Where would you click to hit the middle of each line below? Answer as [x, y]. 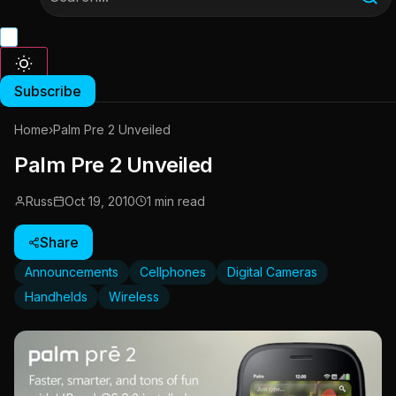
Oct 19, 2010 [100, 202]
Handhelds [56, 297]
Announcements [72, 272]
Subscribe [48, 91]
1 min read [176, 202]
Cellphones [173, 272]
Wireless [134, 297]
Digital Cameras [272, 272]
